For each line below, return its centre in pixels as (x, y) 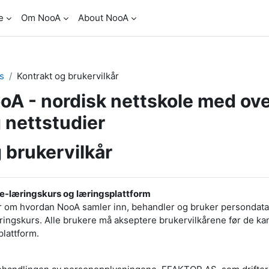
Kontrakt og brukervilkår (68, 76)
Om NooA (41, 18)
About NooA (103, 18)
